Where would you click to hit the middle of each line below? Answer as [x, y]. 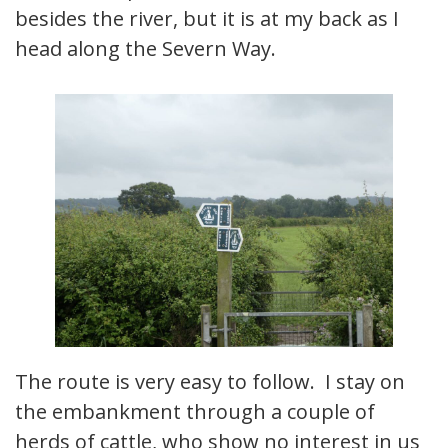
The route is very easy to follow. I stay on [210, 382]
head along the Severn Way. [145, 48]
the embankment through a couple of [195, 412]
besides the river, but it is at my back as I [207, 18]
